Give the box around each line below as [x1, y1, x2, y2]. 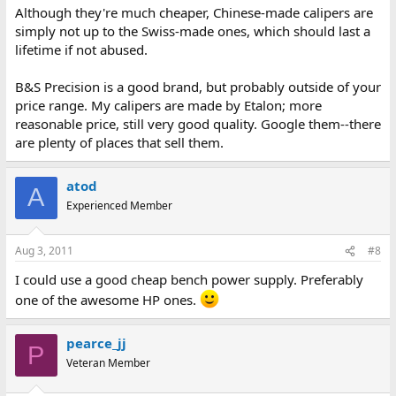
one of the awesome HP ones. [14, 291, 200, 308]
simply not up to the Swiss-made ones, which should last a [14, 21, 370, 40]
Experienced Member [65, 197, 172, 213]
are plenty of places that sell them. [14, 133, 224, 151]
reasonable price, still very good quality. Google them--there [14, 114, 381, 133]
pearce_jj [65, 334, 126, 352]
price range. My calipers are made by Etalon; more [14, 95, 322, 114]
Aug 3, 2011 [14, 243, 73, 258]
